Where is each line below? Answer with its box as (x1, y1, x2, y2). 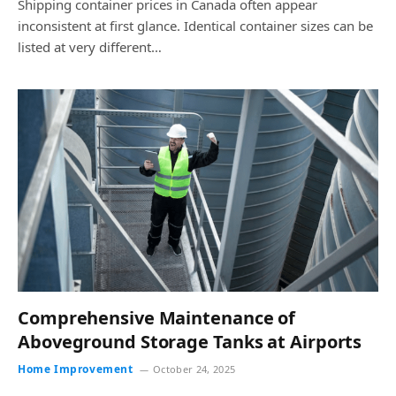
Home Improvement (18, 362, 133, 377)
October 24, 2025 (152, 362, 236, 376)
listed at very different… (18, 37, 162, 56)
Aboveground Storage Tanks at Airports (18, 330, 362, 354)
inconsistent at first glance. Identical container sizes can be (18, 16, 373, 34)
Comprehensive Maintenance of (18, 306, 296, 330)
